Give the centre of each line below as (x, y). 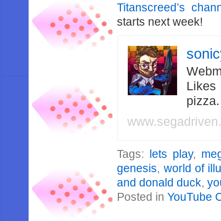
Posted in (142, 197)
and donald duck (159, 183)
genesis (137, 168)
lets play (171, 154)
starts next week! (160, 22)
